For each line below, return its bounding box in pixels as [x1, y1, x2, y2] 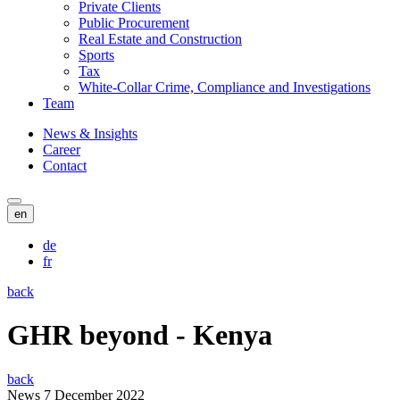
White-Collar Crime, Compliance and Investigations [79, 79, 371, 95]
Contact [43, 157, 87, 173]
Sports [79, 46, 114, 62]
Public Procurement [79, 14, 189, 30]
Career [43, 141, 80, 157]
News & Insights [43, 125, 137, 141]
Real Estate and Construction [79, 30, 242, 46]
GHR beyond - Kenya [7, 319, 272, 352]
